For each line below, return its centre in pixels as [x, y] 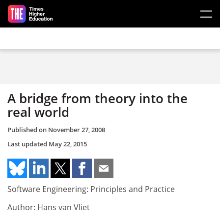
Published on [28, 129]
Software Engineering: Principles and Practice [91, 189]
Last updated [28, 144]
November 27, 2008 [77, 129]
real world [38, 112]
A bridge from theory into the [97, 98]
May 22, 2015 [68, 144]
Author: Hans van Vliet [49, 207]
